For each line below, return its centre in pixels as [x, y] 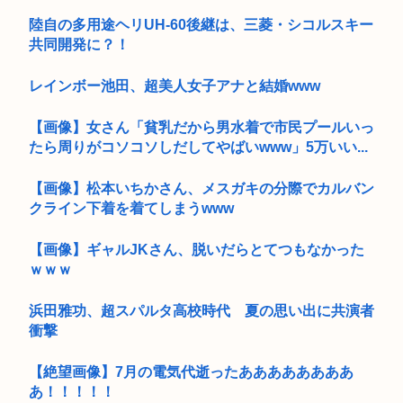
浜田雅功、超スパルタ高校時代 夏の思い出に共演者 [201, 310]
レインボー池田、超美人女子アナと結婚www [175, 85]
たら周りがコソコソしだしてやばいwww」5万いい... [198, 147]
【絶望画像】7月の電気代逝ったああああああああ [191, 372]
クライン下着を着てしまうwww [131, 208]
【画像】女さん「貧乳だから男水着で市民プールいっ [201, 127]
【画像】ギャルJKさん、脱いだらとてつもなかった [197, 249]
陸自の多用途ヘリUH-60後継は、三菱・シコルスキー [201, 24]
